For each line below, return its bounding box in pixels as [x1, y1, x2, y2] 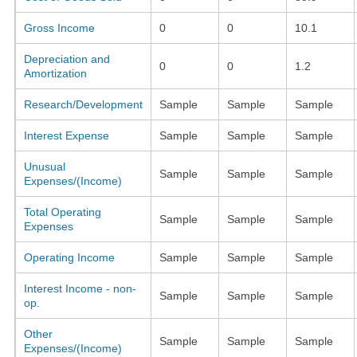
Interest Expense [23, 128, 109, 142]
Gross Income [23, 21, 95, 34]
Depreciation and [23, 52, 110, 65]
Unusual [23, 159, 65, 173]
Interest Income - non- [23, 281, 136, 295]
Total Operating [23, 205, 101, 218]
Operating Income [23, 250, 115, 264]
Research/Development [23, 97, 143, 111]
